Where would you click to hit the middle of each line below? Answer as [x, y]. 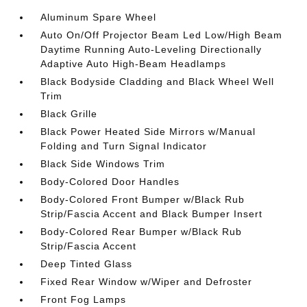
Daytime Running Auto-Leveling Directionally [151, 49]
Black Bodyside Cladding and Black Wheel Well [158, 82]
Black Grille [69, 114]
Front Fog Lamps [84, 299]
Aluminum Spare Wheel [99, 17]
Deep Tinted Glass [87, 264]
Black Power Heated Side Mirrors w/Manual [148, 132]
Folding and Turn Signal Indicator [124, 146]
